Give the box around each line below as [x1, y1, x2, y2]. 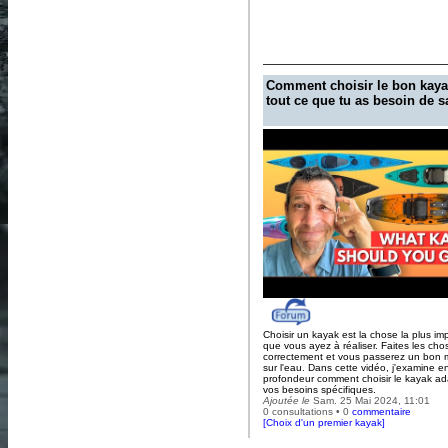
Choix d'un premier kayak [265, 416, 382, 428]
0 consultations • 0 [262, 405, 352, 417]
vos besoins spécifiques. [262, 383, 376, 395]
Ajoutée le [262, 394, 310, 406]
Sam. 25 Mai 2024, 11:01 [309, 394, 430, 406]
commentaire [351, 405, 411, 417]
